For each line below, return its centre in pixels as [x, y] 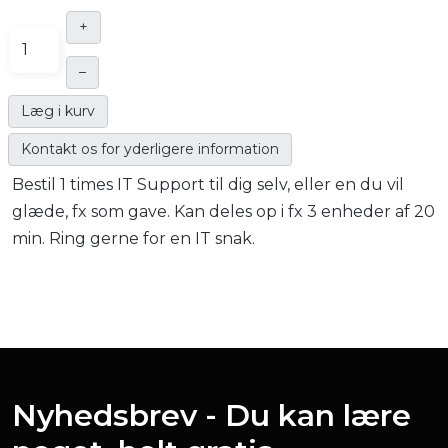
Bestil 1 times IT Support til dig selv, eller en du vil [208, 184]
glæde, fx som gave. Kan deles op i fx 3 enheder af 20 [223, 211]
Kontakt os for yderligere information [150, 149]
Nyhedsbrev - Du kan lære [211, 415]
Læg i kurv [58, 111]
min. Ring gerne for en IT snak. [133, 238]
